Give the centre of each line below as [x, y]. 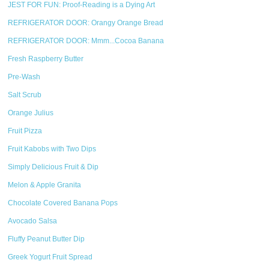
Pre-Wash [24, 77]
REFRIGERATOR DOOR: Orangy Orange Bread [86, 23]
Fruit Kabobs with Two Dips [52, 149]
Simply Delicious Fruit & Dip [53, 167]
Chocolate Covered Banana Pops [63, 203]
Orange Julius [31, 113]
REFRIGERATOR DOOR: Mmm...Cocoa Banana [86, 41]
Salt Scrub [25, 95]
